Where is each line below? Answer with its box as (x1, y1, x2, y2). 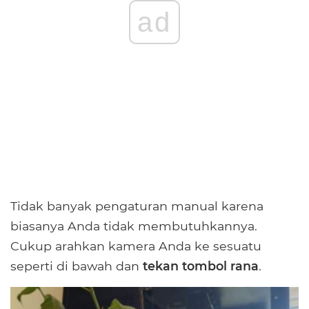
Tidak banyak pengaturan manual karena (10, 199, 263, 214)
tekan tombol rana (143, 259, 259, 274)
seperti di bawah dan (10, 259, 143, 274)
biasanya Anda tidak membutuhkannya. (10, 219, 257, 234)
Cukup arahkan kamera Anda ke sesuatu (10, 239, 261, 254)
